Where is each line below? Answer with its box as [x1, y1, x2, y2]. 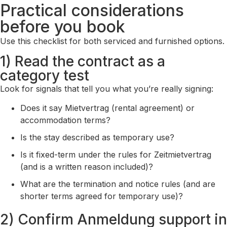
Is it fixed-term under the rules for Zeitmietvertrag [20, 149, 211, 160]
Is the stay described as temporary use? [20, 132, 174, 143]
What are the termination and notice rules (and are [20, 179, 215, 190]
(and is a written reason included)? [20, 162, 153, 172]
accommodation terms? [20, 115, 110, 126]
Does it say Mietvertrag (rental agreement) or [20, 103, 195, 113]
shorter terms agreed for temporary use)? [20, 191, 183, 202]
